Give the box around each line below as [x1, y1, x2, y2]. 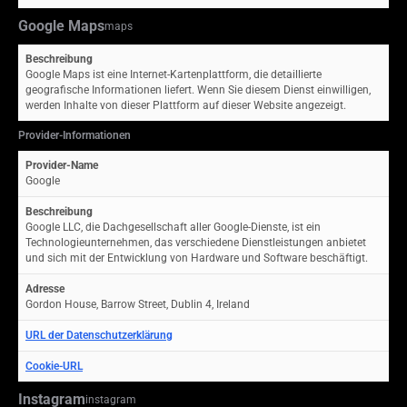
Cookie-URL [25, 360, 83, 372]
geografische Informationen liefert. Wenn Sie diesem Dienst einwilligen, [25, 84, 371, 96]
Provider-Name [25, 159, 98, 172]
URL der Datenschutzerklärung [25, 329, 173, 342]
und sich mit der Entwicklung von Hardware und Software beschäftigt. [25, 252, 368, 264]
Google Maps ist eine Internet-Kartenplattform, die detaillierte [25, 68, 322, 81]
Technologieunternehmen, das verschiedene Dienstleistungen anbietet [25, 236, 366, 249]
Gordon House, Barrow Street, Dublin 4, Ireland [25, 298, 250, 311]
